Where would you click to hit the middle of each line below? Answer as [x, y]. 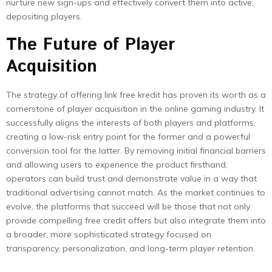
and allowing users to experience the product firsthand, [117, 165]
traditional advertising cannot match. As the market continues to [136, 192]
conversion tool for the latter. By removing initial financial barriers [136, 151]
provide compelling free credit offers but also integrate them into [136, 220]
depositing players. [44, 16]
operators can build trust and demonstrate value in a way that [131, 178]
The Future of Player [90, 45]
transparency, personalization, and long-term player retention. [131, 248]
